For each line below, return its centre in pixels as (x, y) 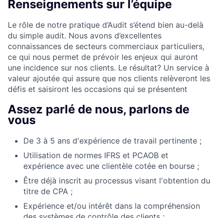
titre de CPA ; (48, 191)
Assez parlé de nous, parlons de (99, 109)
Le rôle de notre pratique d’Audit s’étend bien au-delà (106, 25)
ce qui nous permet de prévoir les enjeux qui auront (103, 57)
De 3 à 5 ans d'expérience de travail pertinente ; (112, 140)
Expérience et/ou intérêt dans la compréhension (112, 206)
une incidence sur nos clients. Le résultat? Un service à (109, 67)
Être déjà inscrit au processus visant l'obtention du (117, 180)
